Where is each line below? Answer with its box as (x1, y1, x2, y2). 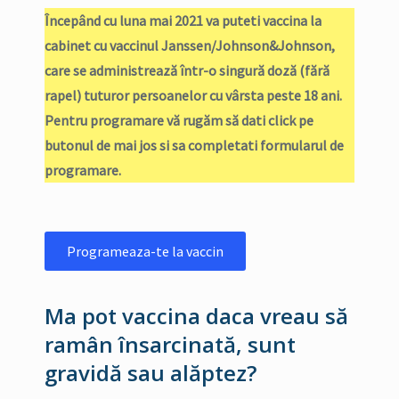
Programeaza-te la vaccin (67, 241, 224, 260)
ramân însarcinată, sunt (45, 329, 296, 359)
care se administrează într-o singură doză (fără (45, 61, 330, 79)
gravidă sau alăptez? (45, 357, 256, 387)
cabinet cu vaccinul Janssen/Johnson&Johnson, (45, 36, 335, 54)
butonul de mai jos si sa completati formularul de (45, 135, 344, 154)
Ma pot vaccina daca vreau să (45, 300, 348, 330)
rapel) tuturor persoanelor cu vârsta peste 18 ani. (45, 85, 342, 104)
